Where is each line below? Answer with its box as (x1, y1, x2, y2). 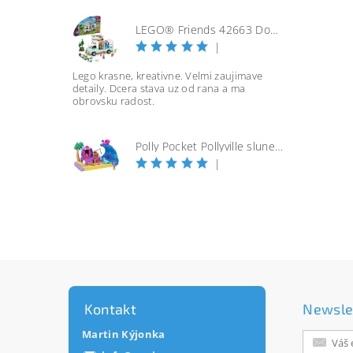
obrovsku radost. (72, 93, 154, 108)
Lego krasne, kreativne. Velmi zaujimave (72, 68, 263, 83)
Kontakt (84, 299, 137, 318)
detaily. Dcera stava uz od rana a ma (72, 80, 246, 95)
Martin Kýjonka (81, 326, 165, 341)
